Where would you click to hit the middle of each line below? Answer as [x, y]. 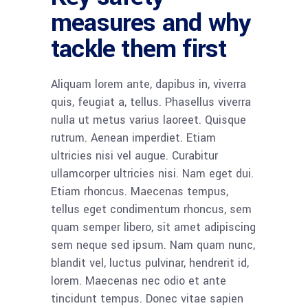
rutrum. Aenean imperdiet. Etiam [133, 137]
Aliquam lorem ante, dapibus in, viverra [148, 84]
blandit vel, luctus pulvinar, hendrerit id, [150, 263]
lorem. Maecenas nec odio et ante [139, 280]
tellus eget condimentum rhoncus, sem [151, 209]
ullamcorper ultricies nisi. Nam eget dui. [152, 173]
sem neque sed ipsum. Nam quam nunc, [153, 245]
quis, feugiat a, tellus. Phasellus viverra [151, 102]
